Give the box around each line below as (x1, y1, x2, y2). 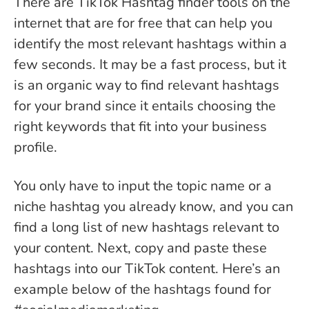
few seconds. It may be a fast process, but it (14, 55, 286, 74)
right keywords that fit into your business (14, 117, 267, 137)
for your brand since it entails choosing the (14, 97, 276, 116)
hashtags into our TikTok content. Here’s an (14, 259, 280, 279)
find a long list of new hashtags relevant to (14, 218, 279, 237)
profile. (14, 138, 57, 157)
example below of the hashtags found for (14, 280, 271, 299)
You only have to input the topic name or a (14, 177, 272, 196)
